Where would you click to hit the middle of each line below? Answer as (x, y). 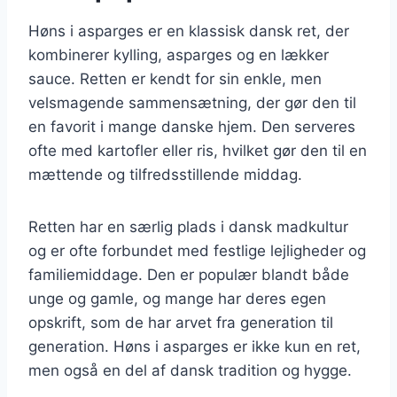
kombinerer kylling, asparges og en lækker (179, 54)
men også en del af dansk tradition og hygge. (190, 370)
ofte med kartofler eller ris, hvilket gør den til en (198, 150)
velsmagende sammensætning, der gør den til (192, 102)
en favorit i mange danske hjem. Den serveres (192, 126)
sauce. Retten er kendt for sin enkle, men (175, 78)
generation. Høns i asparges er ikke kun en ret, (195, 346)
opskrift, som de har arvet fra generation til (181, 322)
